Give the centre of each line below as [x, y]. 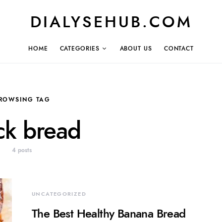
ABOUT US [136, 48]
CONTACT [179, 48]
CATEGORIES [80, 48]
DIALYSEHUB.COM [111, 22]
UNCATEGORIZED [59, 194]
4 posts [22, 150]
